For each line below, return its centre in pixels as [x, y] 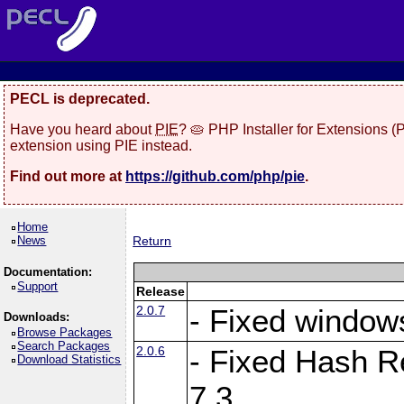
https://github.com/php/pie [215, 176]
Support [38, 286]
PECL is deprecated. [80, 99]
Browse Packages [65, 332]
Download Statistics [69, 359]
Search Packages [64, 345]
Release [161, 291]
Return [152, 241]
